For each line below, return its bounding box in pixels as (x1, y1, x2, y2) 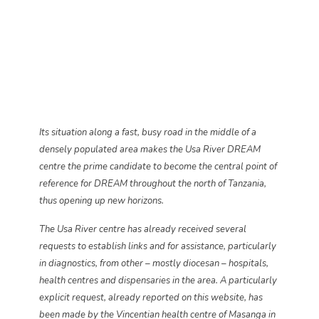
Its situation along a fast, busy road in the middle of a (39, 126, 256, 139)
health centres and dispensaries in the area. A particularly (39, 274, 277, 287)
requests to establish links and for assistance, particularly (39, 240, 276, 253)
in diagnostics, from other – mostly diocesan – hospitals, (39, 257, 268, 270)
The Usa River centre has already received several (39, 223, 246, 236)
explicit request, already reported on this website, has (39, 291, 263, 304)
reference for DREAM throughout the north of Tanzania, (39, 177, 266, 190)
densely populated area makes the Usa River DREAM (39, 143, 261, 156)
